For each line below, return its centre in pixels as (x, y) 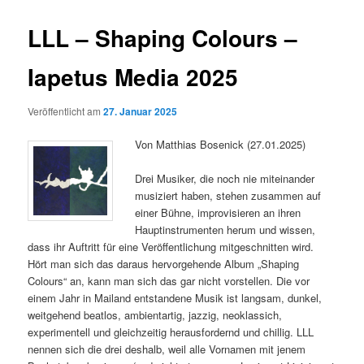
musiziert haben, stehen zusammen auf (228, 195)
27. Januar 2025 (141, 111)
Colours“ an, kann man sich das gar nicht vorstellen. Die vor (169, 280)
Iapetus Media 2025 (133, 77)
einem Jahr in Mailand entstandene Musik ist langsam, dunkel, (175, 297)
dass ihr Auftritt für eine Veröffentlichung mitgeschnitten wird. (171, 246)
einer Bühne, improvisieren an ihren (218, 212)
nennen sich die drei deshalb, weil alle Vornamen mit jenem (167, 349)
